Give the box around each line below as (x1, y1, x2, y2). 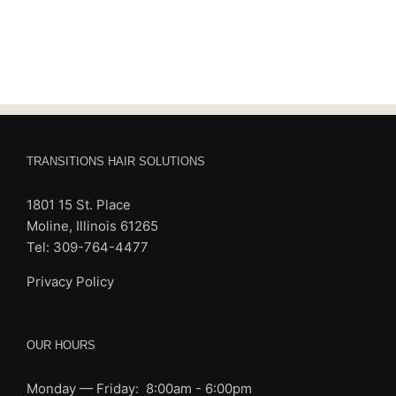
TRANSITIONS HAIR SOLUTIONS (27, 155, 205, 168)
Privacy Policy (27, 273, 114, 290)
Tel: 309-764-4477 (27, 239, 148, 255)
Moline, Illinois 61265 (27, 217, 158, 234)
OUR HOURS (27, 339, 95, 352)
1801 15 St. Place (27, 196, 131, 213)
